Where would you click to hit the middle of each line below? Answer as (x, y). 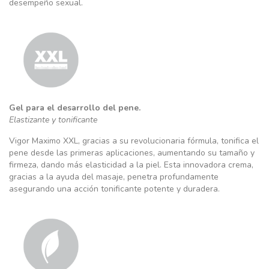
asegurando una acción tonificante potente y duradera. (114, 189)
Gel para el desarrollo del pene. (75, 108)
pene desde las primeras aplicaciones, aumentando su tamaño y (132, 153)
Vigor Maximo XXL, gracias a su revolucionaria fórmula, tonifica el (134, 141)
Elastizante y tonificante (53, 120)
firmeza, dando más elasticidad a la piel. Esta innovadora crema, (131, 165)
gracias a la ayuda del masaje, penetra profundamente (114, 177)
